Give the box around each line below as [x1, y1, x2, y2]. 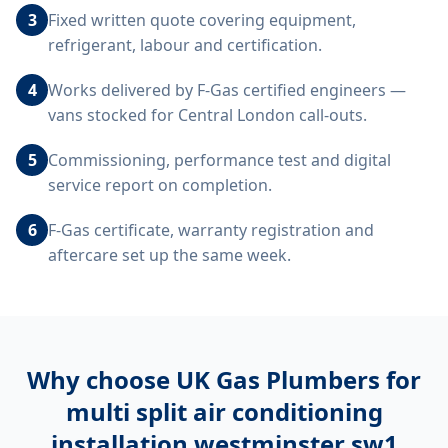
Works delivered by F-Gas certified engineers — [48, 79, 406, 101]
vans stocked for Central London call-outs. [48, 104, 367, 126]
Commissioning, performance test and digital [48, 149, 391, 171]
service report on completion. [48, 174, 272, 196]
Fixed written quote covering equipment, [48, 9, 356, 31]
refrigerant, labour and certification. [48, 34, 322, 56]
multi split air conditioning [65, 395, 383, 428]
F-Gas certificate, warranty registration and [48, 219, 374, 241]
